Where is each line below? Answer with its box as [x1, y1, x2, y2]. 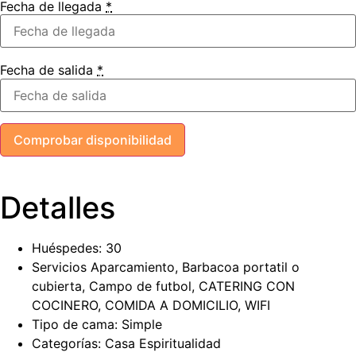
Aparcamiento [91, 259, 175, 276]
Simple [118, 316, 162, 333]
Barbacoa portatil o [182, 259, 300, 276]
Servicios [32, 259, 87, 276]
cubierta [32, 278, 82, 295]
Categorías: [32, 335, 101, 352]
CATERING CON [199, 278, 295, 295]
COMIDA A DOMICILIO [105, 297, 238, 314]
